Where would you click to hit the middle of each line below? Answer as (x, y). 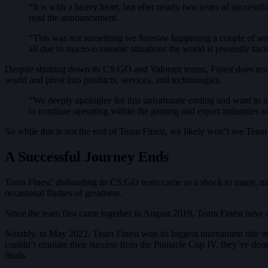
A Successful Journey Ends (87, 156)
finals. (16, 255)
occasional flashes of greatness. (63, 193)
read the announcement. (74, 17)
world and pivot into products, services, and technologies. (113, 80)
